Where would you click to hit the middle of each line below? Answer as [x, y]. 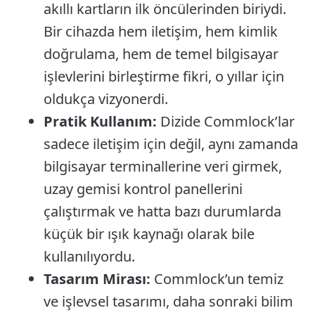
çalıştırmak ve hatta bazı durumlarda [163, 212]
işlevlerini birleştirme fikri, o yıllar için [164, 77]
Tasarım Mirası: [97, 279]
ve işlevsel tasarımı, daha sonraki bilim [169, 302]
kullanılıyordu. [90, 257]
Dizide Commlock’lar [228, 122]
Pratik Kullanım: [102, 122]
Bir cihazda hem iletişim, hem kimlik [161, 32]
